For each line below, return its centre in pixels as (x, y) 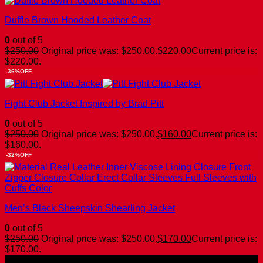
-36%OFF (19, 71)
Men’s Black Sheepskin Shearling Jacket (90, 208)
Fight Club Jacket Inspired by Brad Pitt (84, 103)
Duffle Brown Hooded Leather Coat (78, 20)
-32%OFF (19, 154)
